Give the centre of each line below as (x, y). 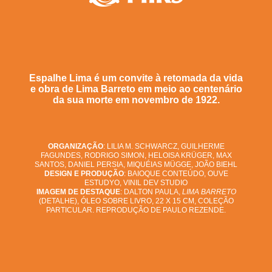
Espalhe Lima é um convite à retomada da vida (136, 78)
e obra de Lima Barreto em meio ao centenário (136, 89)
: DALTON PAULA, (151, 192)
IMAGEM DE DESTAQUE (78, 192)
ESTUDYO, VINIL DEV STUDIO (136, 183)
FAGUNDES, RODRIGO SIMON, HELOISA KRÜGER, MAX (136, 156)
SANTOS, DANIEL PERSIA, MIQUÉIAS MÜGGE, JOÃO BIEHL (136, 165)
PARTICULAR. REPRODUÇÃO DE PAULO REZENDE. (136, 210)
